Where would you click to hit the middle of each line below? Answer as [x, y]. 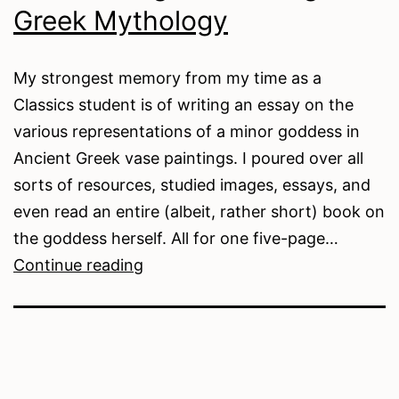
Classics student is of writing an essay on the [183, 104]
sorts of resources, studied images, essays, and [192, 184]
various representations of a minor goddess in [187, 131]
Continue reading [78, 265]
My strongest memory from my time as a [167, 77]
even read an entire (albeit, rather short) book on [199, 211]
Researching [189, 264]
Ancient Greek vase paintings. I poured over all [188, 158]
